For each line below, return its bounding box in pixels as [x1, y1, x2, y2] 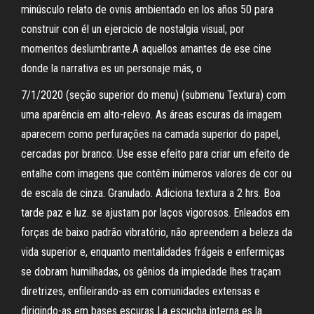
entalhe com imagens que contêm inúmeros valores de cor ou [21, 167, 292, 180]
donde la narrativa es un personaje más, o [21, 62, 202, 75]
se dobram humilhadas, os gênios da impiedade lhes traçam [21, 265, 281, 278]
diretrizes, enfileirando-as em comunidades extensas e [21, 285, 260, 298]
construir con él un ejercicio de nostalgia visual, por [21, 22, 245, 36]
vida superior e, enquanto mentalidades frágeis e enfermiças [21, 245, 285, 259]
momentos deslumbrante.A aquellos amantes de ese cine [21, 42, 271, 55]
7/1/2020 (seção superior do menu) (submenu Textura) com [21, 88, 286, 102]
